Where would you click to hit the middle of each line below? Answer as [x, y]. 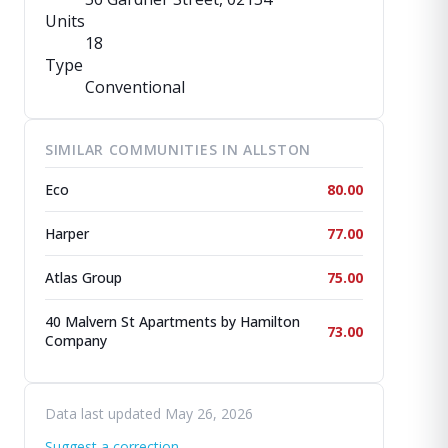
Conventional [135, 87]
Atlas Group [83, 277]
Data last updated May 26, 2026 [149, 413]
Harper [67, 233]
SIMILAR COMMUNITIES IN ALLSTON [178, 149]
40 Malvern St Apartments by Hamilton [172, 321]
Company [76, 340]
